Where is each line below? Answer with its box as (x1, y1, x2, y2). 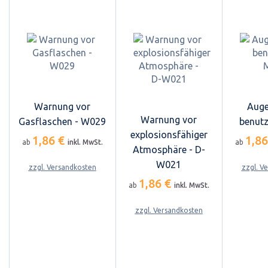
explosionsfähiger (130, 129, 208, 140)
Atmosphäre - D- (132, 144, 205, 155)
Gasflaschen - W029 (19, 115, 106, 127)
